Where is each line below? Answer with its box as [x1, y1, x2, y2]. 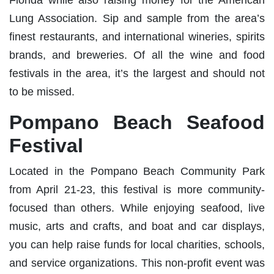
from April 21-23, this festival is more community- [9, 183, 265, 196]
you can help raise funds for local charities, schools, [9, 238, 265, 251]
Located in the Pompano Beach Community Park [9, 165, 265, 177]
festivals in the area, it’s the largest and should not [9, 67, 265, 80]
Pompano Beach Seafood [9, 111, 265, 133]
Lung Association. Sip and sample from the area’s [9, 12, 265, 24]
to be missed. [9, 85, 75, 98]
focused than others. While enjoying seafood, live [9, 201, 265, 214]
